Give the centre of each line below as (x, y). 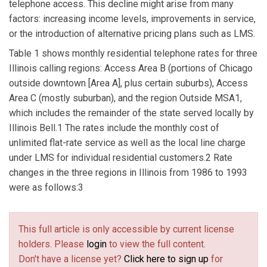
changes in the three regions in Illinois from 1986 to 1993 (128, 173)
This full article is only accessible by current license (126, 229)
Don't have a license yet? (71, 259)
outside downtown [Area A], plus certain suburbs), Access (128, 83)
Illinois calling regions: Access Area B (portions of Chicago (131, 69)
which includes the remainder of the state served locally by (131, 113)
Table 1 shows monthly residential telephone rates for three (133, 54)
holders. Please (52, 244)
